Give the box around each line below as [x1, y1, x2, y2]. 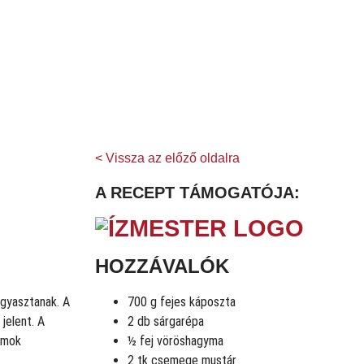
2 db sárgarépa [128, 314, 204, 330]
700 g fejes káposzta [128, 294, 236, 310]
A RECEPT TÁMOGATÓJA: [95, 184, 300, 202]
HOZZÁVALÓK [95, 255, 229, 278]
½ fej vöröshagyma [128, 333, 223, 349]
